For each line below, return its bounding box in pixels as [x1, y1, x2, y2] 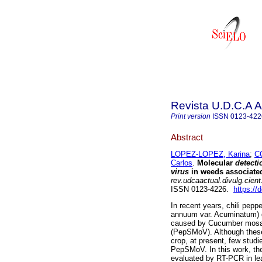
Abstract [171, 132, 203, 142]
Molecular [195, 158, 235, 168]
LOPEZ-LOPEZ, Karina [171, 150, 250, 159]
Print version [171, 112, 211, 120]
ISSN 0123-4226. [171, 185, 233, 194]
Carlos [171, 158, 192, 168]
